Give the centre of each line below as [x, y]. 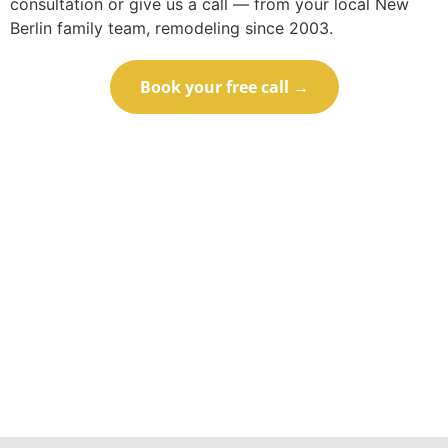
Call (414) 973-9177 [224, 142]
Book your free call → [224, 87]
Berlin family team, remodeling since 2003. [171, 28]
